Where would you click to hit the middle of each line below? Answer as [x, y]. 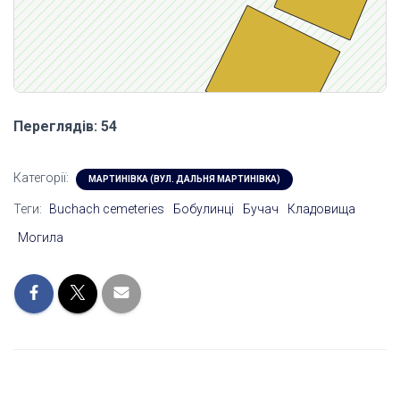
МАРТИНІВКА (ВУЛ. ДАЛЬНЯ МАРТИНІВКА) [184, 179]
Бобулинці [204, 209]
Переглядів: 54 [65, 127]
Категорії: [42, 178]
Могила [41, 238]
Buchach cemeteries [107, 209]
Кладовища [321, 209]
